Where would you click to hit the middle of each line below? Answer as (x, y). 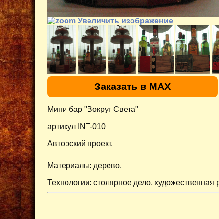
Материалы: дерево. (85, 165)
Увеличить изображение (124, 21)
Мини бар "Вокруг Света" (93, 109)
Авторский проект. (80, 143)
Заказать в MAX (132, 86)
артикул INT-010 (77, 126)
